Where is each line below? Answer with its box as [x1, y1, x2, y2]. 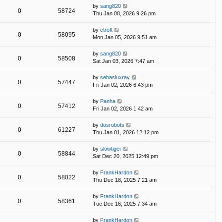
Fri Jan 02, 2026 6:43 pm [93, 82, 153, 88]
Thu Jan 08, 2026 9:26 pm [93, 10, 156, 17]
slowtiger [100, 146, 121, 152]
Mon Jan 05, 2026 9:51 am [93, 34, 157, 41]
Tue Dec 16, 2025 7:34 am [93, 201, 157, 207]
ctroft [100, 27, 112, 33]
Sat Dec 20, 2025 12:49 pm [93, 153, 158, 160]
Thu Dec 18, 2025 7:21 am [93, 177, 157, 183]
